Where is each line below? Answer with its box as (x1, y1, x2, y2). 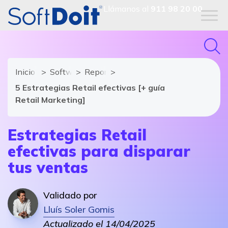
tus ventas (8, 158, 88, 177)
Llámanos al (103, 4, 151, 14)
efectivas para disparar (8, 141, 190, 161)
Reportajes (84, 67, 125, 77)
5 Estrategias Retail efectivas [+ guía (15, 82, 165, 93)
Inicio (15, 67, 35, 77)
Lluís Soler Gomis (43, 204, 115, 215)
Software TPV (50, 67, 103, 77)
